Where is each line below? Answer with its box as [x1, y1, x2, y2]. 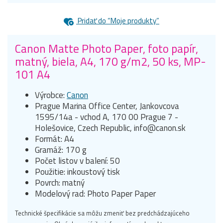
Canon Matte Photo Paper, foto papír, [15, 39, 198, 57]
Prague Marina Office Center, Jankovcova [35, 99, 179, 112]
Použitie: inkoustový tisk [35, 165, 120, 178]
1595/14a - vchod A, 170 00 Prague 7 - [35, 110, 178, 123]
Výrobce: [35, 88, 67, 102]
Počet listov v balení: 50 [35, 154, 120, 167]
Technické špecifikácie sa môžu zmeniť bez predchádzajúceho [15, 208, 190, 218]
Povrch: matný [35, 176, 85, 189]
